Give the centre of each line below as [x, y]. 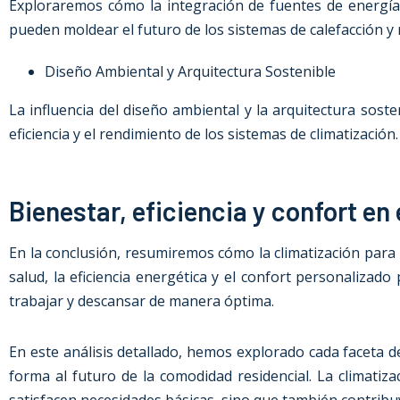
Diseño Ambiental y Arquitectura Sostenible [190, 71]
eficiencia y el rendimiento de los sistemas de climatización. [204, 134]
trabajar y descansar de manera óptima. [142, 301]
